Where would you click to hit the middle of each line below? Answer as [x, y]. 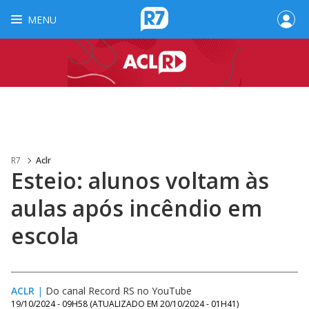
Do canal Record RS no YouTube [119, 291]
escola [45, 236]
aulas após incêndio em [137, 208]
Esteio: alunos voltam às [140, 180]
